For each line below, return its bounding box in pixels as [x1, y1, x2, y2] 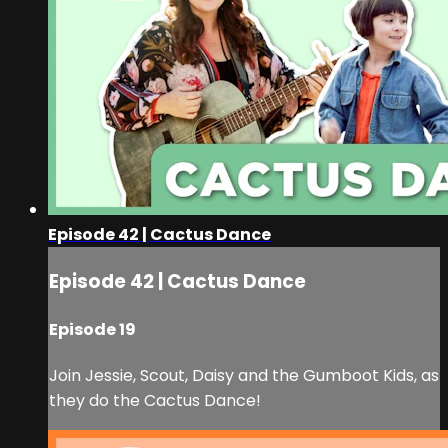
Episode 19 [49, 318, 136, 342]
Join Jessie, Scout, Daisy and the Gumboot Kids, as [49, 364, 439, 388]
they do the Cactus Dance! [49, 389, 261, 413]
